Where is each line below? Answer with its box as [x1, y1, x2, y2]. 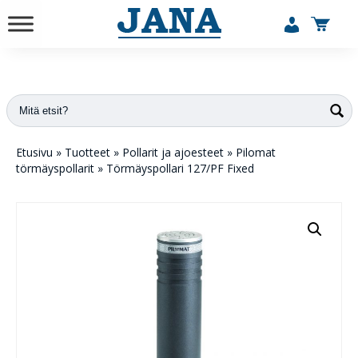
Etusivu [16, 145, 53, 160]
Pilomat [236, 145, 276, 160]
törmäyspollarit [16, 161, 94, 176]
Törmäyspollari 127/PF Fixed [106, 161, 254, 176]
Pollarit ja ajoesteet [122, 145, 224, 160]
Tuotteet [65, 145, 110, 160]
